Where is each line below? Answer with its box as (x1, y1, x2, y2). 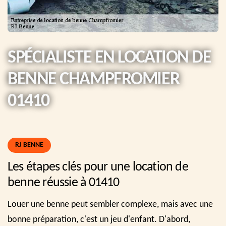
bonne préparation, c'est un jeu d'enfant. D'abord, (8, 215, 190, 224)
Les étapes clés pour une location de (8, 160, 188, 174)
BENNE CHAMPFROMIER (8, 71, 180, 89)
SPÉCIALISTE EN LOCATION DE (8, 49, 211, 67)
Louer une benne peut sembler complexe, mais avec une (8, 200, 213, 209)
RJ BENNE (15, 141, 43, 149)
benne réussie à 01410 (8, 176, 120, 190)
